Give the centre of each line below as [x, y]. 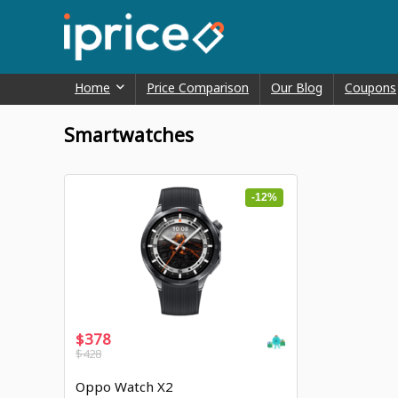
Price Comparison [198, 88]
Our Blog [297, 88]
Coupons [370, 88]
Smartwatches [129, 135]
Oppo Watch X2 [125, 387]
